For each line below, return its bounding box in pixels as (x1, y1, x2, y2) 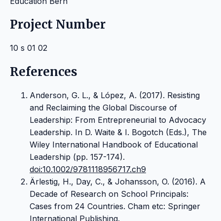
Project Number (10, 17, 106, 33)
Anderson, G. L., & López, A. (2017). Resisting (30, 90, 200, 101)
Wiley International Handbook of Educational (30, 140, 198, 150)
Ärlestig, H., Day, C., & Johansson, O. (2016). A (30, 177, 206, 187)
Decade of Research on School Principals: (30, 189, 188, 199)
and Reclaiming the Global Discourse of (30, 103, 177, 113)
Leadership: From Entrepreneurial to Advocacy (30, 115, 206, 125)
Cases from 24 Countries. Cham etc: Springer (30, 201, 200, 212)
